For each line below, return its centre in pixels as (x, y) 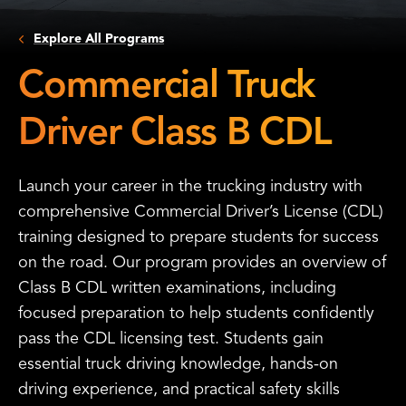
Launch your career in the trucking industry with (190, 186)
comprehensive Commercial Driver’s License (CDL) (201, 211)
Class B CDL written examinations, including (177, 287)
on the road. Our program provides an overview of (202, 262)
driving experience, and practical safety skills (179, 389)
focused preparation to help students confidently (196, 313)
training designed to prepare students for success (198, 237)
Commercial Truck (167, 84)
